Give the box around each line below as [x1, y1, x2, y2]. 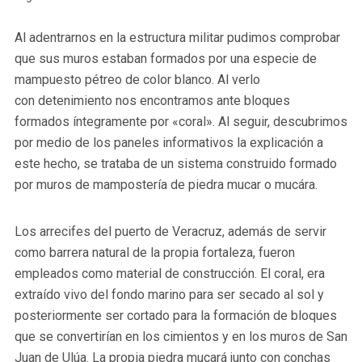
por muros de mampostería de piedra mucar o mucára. [14, 176, 318, 192]
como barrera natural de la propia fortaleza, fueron [14, 244, 295, 260]
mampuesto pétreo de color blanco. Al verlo [14, 71, 260, 87]
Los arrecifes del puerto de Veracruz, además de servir [14, 223, 326, 239]
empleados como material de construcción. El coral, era [14, 265, 325, 281]
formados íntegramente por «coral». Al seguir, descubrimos [14, 113, 347, 129]
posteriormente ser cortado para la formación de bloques [14, 307, 337, 323]
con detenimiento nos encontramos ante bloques [14, 92, 290, 108]
